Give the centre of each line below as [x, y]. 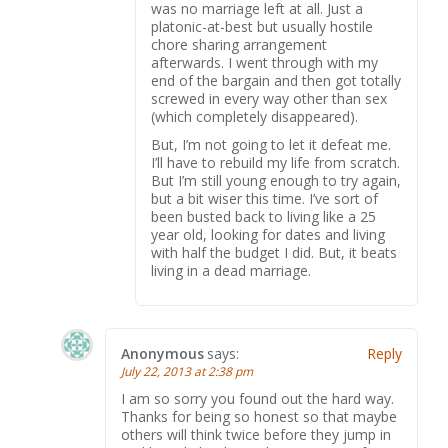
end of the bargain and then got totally [276, 80]
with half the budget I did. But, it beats [274, 252]
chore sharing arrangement [239, 44]
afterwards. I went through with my [264, 62]
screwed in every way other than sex [269, 98]
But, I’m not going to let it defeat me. [271, 144]
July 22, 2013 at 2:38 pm [187, 371]
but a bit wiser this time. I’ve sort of [264, 198]
